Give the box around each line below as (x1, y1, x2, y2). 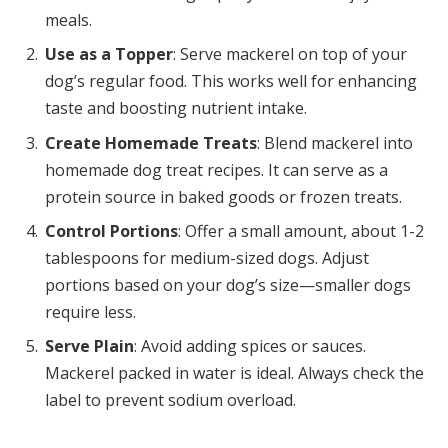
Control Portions (45, 219, 178, 242)
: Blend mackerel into (257, 131, 413, 154)
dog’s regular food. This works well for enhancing (45, 70, 417, 93)
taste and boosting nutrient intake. (45, 97, 307, 120)
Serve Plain (45, 334, 134, 357)
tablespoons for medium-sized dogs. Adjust (45, 246, 369, 269)
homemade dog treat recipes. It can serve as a (45, 158, 388, 181)
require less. (45, 300, 136, 323)
